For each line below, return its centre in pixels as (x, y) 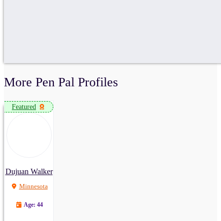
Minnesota (33, 186)
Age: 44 (33, 205)
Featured (24, 107)
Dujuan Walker (29, 172)
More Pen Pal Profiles (61, 82)
